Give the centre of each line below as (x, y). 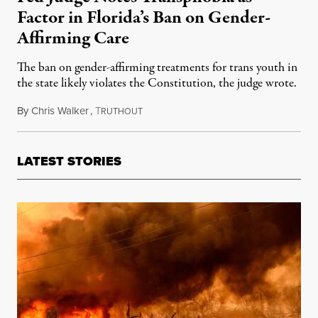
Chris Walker (60, 111)
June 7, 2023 (169, 111)
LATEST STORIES (69, 161)
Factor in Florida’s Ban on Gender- (144, 18)
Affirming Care (73, 39)
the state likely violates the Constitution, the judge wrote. (157, 84)
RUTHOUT (122, 112)
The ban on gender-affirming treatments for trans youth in (157, 68)
